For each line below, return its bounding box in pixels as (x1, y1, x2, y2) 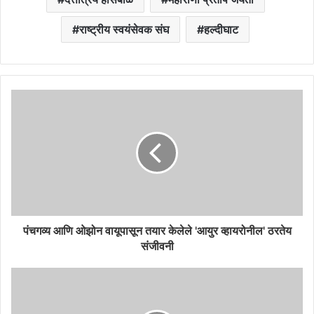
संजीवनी (140, 238, 174, 253)
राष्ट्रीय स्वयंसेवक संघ (79, 22, 169, 36)
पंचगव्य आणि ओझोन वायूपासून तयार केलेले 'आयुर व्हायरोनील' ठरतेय (22, 223, 292, 238)
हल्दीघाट (204, 22, 238, 36)
